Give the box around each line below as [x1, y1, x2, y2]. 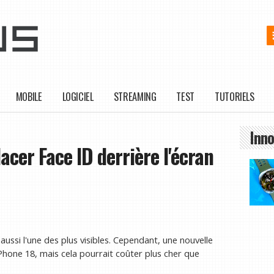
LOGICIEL [62, 89, 94, 105]
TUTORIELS [215, 89, 254, 105]
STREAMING [113, 89, 157, 105]
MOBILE [15, 89, 42, 105]
